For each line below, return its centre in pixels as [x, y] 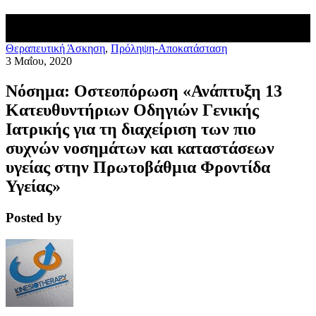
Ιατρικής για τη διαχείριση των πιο [131, 129]
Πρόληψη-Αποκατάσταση [169, 48]
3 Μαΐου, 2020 [39, 61]
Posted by [34, 217]
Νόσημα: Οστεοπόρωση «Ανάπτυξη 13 [144, 91]
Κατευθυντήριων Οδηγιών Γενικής [132, 110]
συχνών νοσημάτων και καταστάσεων [140, 148]
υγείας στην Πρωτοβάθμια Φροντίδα [138, 167]
